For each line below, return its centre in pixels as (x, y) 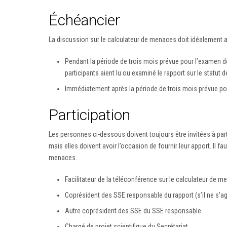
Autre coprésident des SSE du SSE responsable (133, 211)
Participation (89, 115)
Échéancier (84, 20)
